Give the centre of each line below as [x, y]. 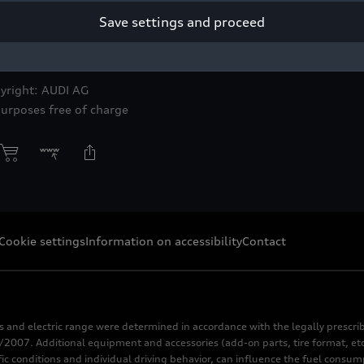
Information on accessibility [164, 241]
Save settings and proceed [182, 22]
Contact [264, 241]
